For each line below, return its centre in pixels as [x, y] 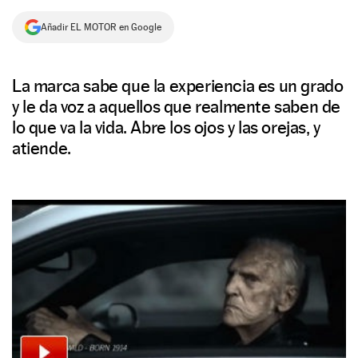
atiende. [42, 148]
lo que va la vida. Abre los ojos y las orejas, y [166, 127]
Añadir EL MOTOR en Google [101, 27]
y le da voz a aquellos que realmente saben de [177, 106]
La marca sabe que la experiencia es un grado [178, 86]
